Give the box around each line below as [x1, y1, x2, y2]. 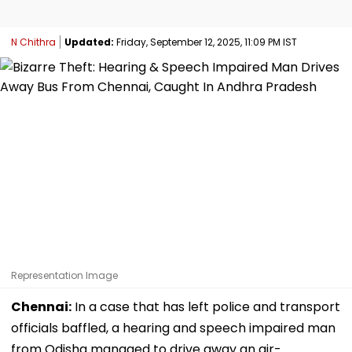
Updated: [64, 35, 114, 49]
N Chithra [11, 35, 56, 49]
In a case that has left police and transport [71, 297, 340, 316]
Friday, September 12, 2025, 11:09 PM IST [114, 35, 297, 49]
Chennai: [11, 297, 71, 316]
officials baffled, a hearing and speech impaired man [11, 318, 335, 337]
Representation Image [11, 268, 118, 282]
